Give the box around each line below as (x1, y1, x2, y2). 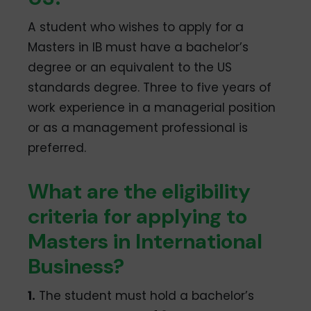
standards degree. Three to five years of (28, 79, 272, 96)
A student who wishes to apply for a (28, 19, 244, 36)
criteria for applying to (28, 203, 248, 230)
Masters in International (28, 228, 263, 255)
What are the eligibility (28, 178, 251, 205)
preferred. (28, 140, 87, 157)
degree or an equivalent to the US (28, 59, 233, 76)
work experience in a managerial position (28, 99, 276, 117)
